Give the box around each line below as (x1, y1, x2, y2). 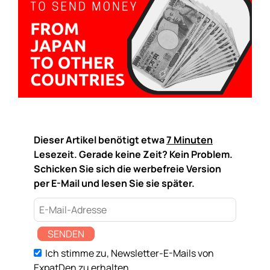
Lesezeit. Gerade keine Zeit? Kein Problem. (34, 148, 233, 161)
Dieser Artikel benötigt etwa (34, 133, 166, 146)
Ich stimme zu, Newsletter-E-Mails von (43, 246, 215, 260)
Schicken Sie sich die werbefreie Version (34, 162, 221, 175)
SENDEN (48, 227, 84, 240)
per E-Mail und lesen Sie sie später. (34, 177, 195, 190)
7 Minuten (166, 133, 213, 146)
